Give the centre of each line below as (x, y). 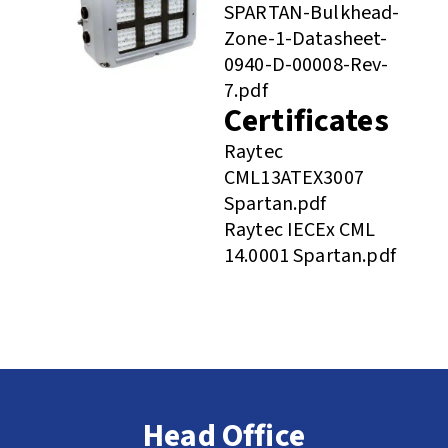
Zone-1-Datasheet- (305, 38)
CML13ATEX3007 (293, 177)
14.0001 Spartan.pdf (309, 255)
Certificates (306, 120)
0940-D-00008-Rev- (306, 64)
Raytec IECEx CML (299, 229)
